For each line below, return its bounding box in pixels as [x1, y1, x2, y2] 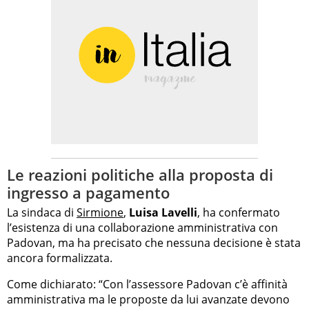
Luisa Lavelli [129, 205, 197, 221]
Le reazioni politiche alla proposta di [7, 163, 273, 185]
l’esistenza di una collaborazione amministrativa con [7, 220, 278, 236]
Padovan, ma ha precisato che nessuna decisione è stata [7, 235, 301, 251]
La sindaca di [7, 205, 77, 221]
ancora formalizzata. [7, 250, 112, 266]
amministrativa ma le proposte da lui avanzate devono [7, 292, 290, 308]
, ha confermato [197, 205, 280, 221]
